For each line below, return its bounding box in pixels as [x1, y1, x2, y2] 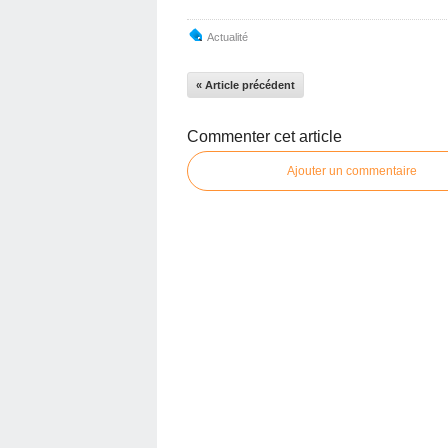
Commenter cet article [187, 128, 342, 145]
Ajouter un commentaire [287, 164, 417, 178]
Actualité [207, 31, 248, 43]
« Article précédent [196, 79, 295, 91]
